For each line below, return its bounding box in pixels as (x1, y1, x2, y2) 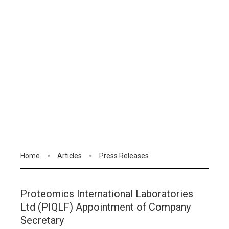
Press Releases (99, 152, 149, 160)
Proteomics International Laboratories (20, 188, 193, 200)
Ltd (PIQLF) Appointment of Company (20, 201, 191, 214)
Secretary (20, 214, 64, 227)
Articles (57, 152, 82, 160)
